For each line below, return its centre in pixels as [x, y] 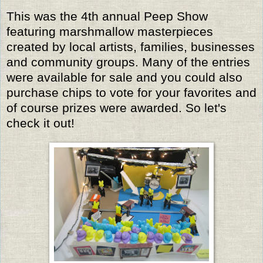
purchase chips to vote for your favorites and [131, 92]
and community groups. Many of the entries [128, 62]
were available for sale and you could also [124, 77]
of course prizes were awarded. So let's [117, 107]
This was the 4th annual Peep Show [107, 16]
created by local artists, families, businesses [131, 46]
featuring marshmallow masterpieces [110, 31]
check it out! [41, 123]
